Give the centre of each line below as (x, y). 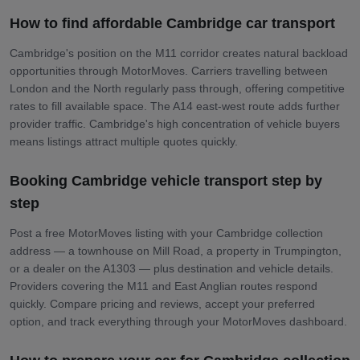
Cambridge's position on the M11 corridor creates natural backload (179, 53)
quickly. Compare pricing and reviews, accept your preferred (162, 303)
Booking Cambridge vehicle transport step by (166, 180)
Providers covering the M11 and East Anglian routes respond (164, 286)
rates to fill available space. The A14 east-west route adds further (175, 106)
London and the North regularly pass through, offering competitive (177, 88)
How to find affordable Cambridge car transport (172, 23)
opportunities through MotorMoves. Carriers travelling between (169, 70)
